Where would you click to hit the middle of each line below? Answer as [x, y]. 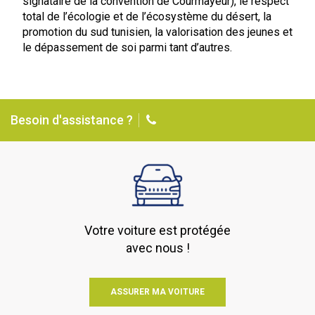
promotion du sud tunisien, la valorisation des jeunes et [157, 32]
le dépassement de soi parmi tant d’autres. [127, 47]
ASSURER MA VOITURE [157, 292]
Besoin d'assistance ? [72, 120]
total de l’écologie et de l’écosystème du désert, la [147, 17]
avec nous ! [157, 248]
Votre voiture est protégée [157, 231]
